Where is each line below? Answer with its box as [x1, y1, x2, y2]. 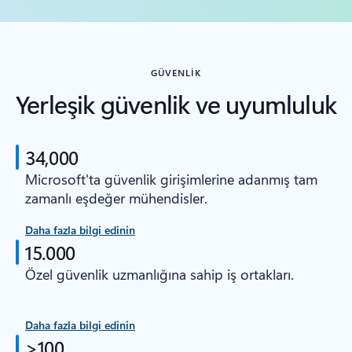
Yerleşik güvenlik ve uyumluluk [16, 86, 336, 121]
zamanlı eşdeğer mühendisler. [25, 189, 207, 208]
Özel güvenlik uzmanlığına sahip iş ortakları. [25, 265, 294, 284]
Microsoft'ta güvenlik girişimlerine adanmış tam [25, 170, 317, 189]
